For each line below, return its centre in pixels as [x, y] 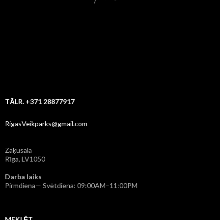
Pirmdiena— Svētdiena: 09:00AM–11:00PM [71, 185]
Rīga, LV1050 [25, 159]
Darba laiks [23, 176]
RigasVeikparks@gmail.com [46, 123]
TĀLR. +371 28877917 [40, 101]
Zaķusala [18, 150]
